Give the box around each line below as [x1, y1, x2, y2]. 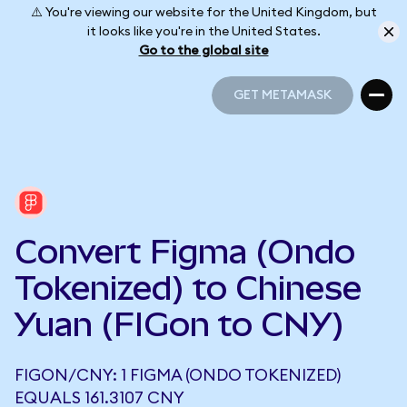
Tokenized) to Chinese [15, 269, 362, 307]
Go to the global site [138, 44, 269, 57]
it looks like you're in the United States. [86, 25, 321, 38]
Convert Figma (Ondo [15, 233, 355, 271]
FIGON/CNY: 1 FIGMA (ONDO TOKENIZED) [15, 367, 341, 383]
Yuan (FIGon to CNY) [15, 305, 344, 343]
